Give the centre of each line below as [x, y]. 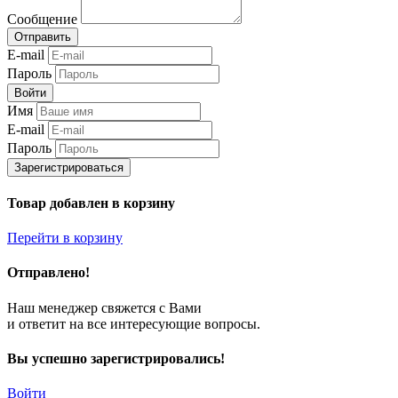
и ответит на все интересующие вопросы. [134, 323]
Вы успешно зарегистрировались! [116, 358]
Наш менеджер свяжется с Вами [104, 307]
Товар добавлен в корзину [91, 203]
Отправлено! [48, 273]
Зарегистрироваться [69, 167]
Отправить [43, 36]
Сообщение [42, 19]
